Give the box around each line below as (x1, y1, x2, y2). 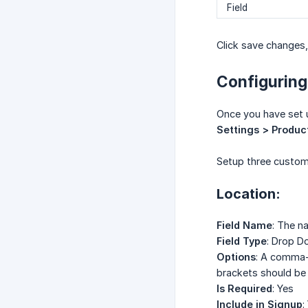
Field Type (217, 235, 267, 247)
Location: (217, 186, 280, 203)
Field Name (217, 219, 272, 232)
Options (217, 251, 256, 263)
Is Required (217, 283, 272, 295)
